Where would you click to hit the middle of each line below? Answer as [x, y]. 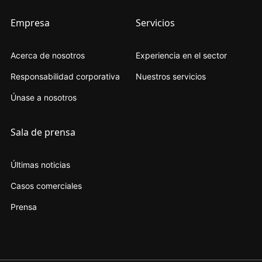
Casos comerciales [46, 185]
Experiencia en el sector [181, 55]
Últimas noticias [40, 164]
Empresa [30, 23]
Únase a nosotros [43, 97]
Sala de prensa [43, 132]
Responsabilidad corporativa [65, 76]
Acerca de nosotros [47, 55]
